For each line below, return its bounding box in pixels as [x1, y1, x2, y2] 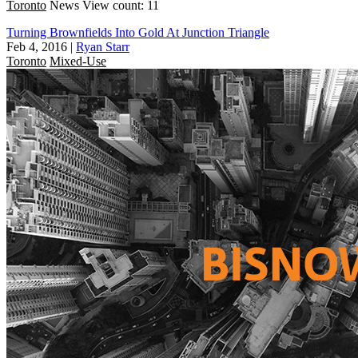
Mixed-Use [50, 54, 106, 68]
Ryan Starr [76, 39, 129, 54]
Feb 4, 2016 [6, 39, 67, 54]
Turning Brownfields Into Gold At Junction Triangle [6, 25, 269, 39]
